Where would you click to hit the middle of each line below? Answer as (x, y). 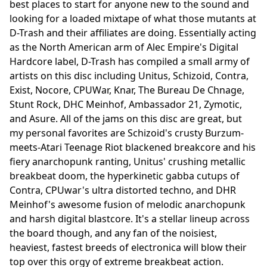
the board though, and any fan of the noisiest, (113, 233)
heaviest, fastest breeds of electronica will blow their (128, 247)
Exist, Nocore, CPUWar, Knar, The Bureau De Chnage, (127, 90)
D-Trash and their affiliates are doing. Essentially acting (133, 32)
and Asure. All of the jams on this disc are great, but (126, 118)
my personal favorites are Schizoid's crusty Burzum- (127, 133)
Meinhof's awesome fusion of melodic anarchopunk (128, 204)
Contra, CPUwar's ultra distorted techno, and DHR (123, 190)
